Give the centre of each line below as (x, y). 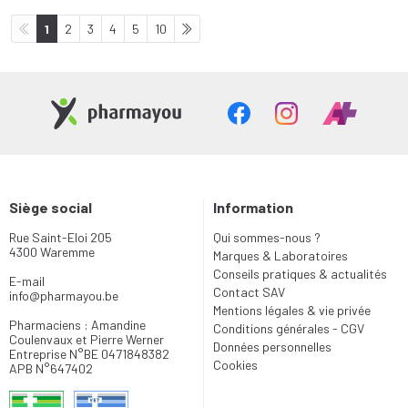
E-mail (27, 281)
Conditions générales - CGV (289, 328)
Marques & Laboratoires (280, 255)
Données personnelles (272, 347)
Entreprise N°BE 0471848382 (89, 354)
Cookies (235, 365)
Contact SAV (249, 292)
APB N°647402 (51, 368)
